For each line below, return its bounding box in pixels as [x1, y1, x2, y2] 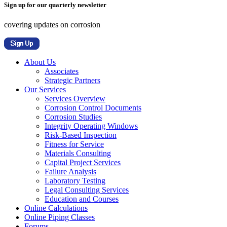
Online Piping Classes [24, 213, 95, 221]
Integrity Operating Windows [45, 122, 138, 130]
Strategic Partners [45, 76, 100, 85]
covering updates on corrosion [4, 20, 100, 29]
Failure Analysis [45, 167, 96, 176]
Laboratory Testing [45, 176, 105, 185]
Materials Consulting [45, 149, 111, 158]
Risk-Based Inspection [45, 131, 117, 139]
